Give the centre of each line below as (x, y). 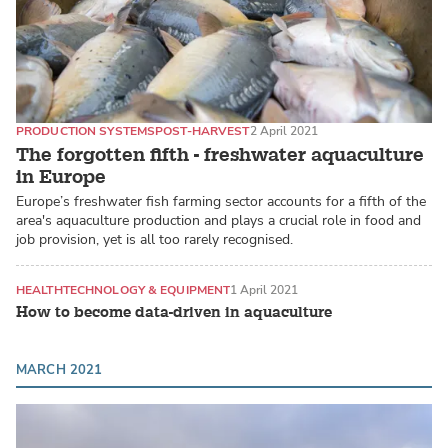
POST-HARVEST (202, 130)
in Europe (61, 177)
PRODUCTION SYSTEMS (86, 130)
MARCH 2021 (59, 369)
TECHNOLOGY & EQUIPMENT (146, 290)
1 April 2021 (264, 290)
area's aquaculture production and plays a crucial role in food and (218, 221)
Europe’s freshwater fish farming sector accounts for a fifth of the (221, 202)
